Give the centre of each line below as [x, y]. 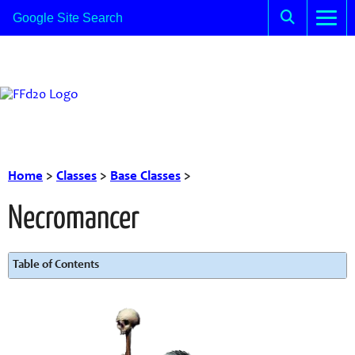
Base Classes [145, 177]
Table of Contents [56, 265]
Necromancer [74, 219]
